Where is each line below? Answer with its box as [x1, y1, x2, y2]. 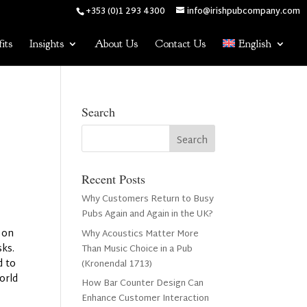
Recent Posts [82, 171, 146, 187]
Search [82, 103, 116, 120]
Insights [29, 37, 64, 51]
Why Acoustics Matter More [82, 225, 199, 243]
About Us [95, 37, 138, 51]
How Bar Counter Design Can [82, 275, 204, 292]
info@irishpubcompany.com [187, 4, 300, 19]
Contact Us [155, 37, 206, 51]
